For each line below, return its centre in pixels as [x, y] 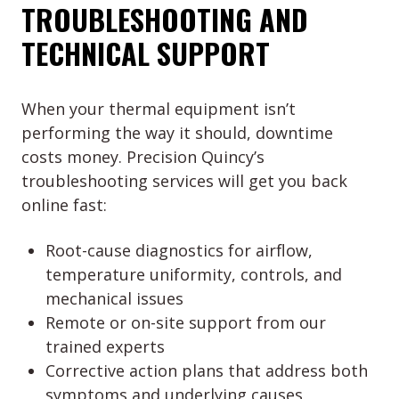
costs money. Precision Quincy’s [143, 157]
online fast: [64, 205]
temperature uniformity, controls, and [194, 275]
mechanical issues [114, 299]
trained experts [105, 347]
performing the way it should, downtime [177, 133]
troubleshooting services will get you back [184, 181]
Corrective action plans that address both [207, 371]
